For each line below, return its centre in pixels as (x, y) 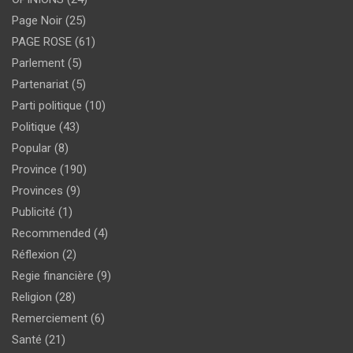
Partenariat (40, 84)
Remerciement (50, 318)
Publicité (33, 212)
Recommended (51, 233)
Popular (32, 148)
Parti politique (47, 105)
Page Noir (37, 20)
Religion (32, 297)
